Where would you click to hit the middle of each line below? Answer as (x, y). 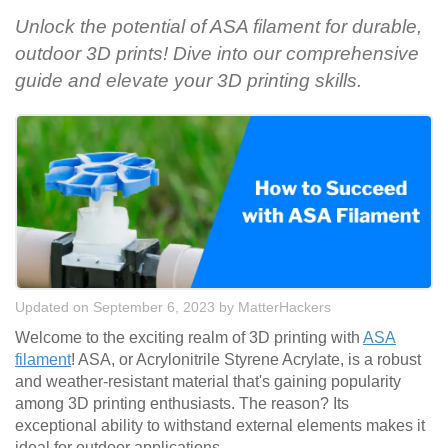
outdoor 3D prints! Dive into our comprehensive (217, 54)
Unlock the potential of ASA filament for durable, (218, 27)
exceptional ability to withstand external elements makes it (220, 426)
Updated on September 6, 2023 (115, 307)
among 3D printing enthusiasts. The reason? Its (182, 404)
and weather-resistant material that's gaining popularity (208, 382)
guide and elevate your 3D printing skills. (188, 81)
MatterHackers (284, 307)
